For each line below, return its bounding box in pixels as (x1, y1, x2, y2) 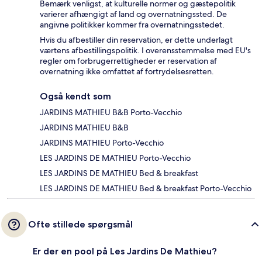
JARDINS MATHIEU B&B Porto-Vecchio (40, 107, 182, 118)
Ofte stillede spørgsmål (28, 219, 133, 230)
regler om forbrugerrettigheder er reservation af (40, 56, 217, 67)
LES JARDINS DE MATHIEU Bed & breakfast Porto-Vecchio (40, 183, 251, 194)
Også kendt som (40, 91, 111, 102)
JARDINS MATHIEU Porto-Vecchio (40, 137, 164, 149)
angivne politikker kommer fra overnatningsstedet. (40, 19, 225, 30)
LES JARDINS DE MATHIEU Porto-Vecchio (40, 153, 191, 164)
